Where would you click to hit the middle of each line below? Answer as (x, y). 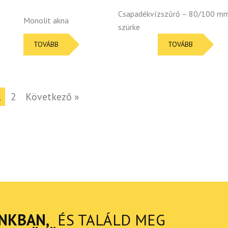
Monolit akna (46, 20)
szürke (129, 27)
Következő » (52, 96)
